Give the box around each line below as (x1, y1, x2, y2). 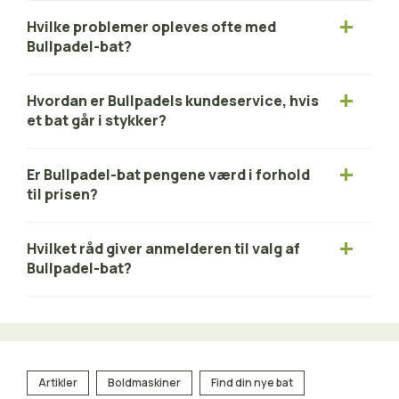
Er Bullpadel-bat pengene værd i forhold (27, 165, 310, 185)
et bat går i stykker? (27, 110, 167, 131)
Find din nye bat (211, 375, 293, 391)
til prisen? (27, 184, 98, 205)
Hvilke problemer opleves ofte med (27, 17, 276, 37)
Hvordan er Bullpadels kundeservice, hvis (27, 91, 319, 111)
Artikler (38, 375, 77, 391)
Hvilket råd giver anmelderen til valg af (27, 239, 300, 259)
